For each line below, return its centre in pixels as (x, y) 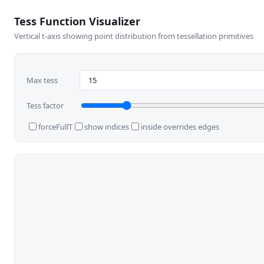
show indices (107, 126)
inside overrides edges (180, 126)
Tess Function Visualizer (77, 21)
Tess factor (45, 105)
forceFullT (55, 126)
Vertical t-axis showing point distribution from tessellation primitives (134, 36)
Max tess (42, 80)
